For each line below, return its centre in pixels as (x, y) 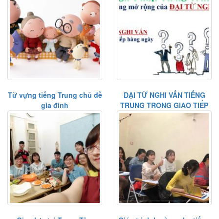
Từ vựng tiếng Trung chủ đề (55, 95)
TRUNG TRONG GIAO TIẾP (164, 105)
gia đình (55, 105)
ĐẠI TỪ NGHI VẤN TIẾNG (164, 95)
